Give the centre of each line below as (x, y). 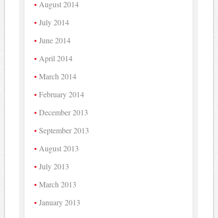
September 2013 (64, 130)
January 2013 (60, 202)
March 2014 (58, 76)
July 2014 (54, 22)
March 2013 (58, 184)
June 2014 (55, 40)
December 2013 (64, 112)
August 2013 (59, 148)
